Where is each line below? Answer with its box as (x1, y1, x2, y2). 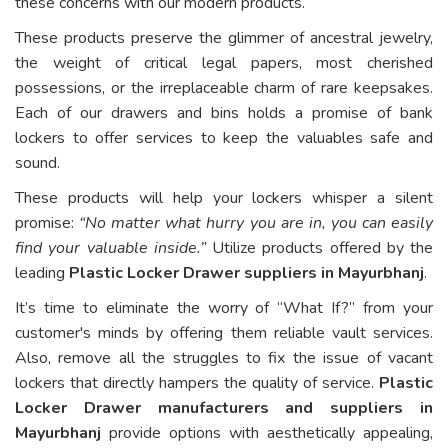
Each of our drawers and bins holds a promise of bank (15, 101, 433, 124)
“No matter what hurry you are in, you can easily (79, 211, 434, 234)
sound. (15, 151, 64, 174)
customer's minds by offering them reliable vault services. (15, 321, 433, 344)
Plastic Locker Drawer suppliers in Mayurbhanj (69, 261, 424, 284)
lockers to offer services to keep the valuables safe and (15, 126, 433, 149)
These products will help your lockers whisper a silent (15, 186, 433, 209)
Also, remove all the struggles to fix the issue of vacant (15, 346, 433, 369)
